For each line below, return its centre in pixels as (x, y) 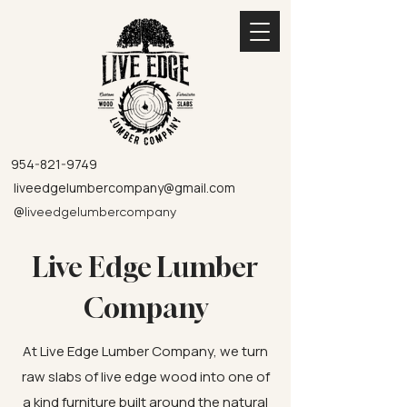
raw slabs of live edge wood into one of (145, 377)
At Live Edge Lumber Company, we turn (145, 351)
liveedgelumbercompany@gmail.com (124, 188)
